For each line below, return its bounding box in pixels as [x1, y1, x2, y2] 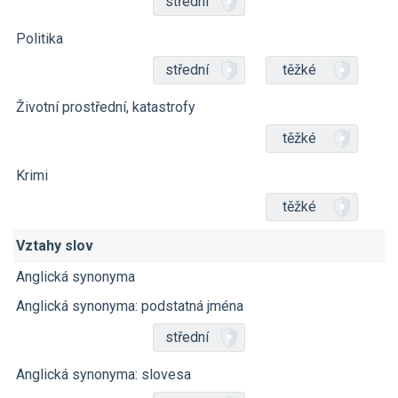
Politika [16, 30, 63, 47]
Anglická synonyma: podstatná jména [16, 298, 243, 314]
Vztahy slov [16, 237, 93, 254]
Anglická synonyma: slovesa [16, 366, 191, 383]
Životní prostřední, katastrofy [16, 99, 195, 115]
